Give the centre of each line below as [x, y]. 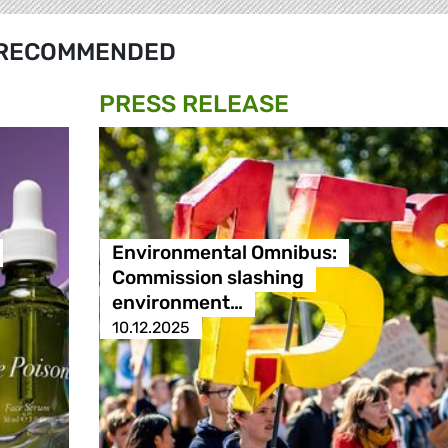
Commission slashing [207, 278]
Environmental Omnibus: [224, 253]
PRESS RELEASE [194, 104]
